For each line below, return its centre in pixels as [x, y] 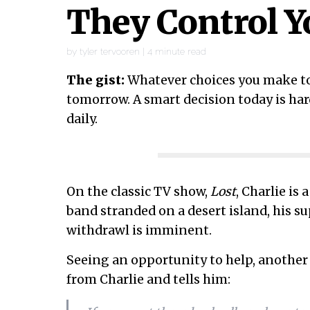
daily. [82, 119]
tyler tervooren [110, 51]
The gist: [95, 80]
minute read [181, 51]
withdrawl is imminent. [139, 230]
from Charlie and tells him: [148, 280]
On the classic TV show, [138, 192]
